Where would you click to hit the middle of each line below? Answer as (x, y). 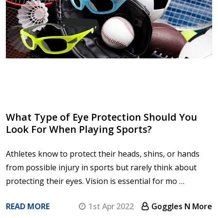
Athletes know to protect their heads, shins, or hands (103, 154)
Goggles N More (182, 207)
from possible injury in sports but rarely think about (101, 168)
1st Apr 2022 (111, 207)
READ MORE (28, 207)
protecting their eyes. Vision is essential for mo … (95, 181)
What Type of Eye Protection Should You (101, 117)
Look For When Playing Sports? (79, 129)
